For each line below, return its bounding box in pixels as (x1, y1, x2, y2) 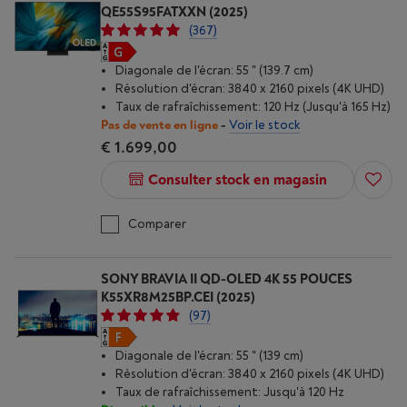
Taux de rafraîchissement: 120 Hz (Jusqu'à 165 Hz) (115, 99, 391, 114)
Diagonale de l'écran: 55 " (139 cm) (115, 348, 303, 363)
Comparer (128, 216, 186, 232)
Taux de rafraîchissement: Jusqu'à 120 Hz (115, 384, 344, 400)
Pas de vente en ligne (101, 117, 218, 133)
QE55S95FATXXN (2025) (101, 4, 248, 21)
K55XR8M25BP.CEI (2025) (101, 289, 255, 306)
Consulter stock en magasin (147, 171, 327, 189)
